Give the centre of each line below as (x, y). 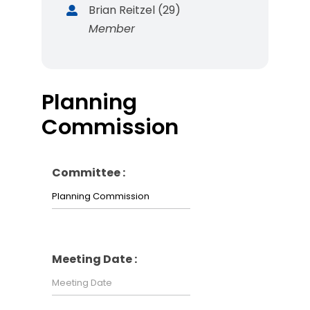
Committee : (89, 173)
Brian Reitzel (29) (135, 10)
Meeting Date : (94, 259)
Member (112, 29)
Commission (110, 127)
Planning (89, 102)
